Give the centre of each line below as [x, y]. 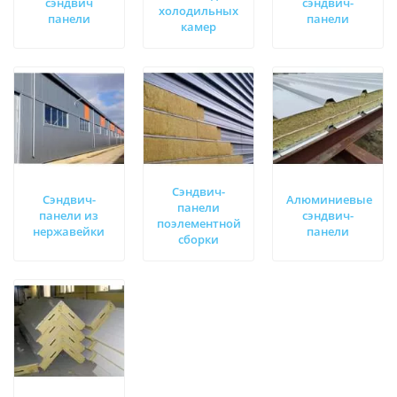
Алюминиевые [329, 199]
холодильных [198, 10]
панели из [69, 215]
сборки [198, 239]
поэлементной [198, 223]
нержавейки [69, 231]
